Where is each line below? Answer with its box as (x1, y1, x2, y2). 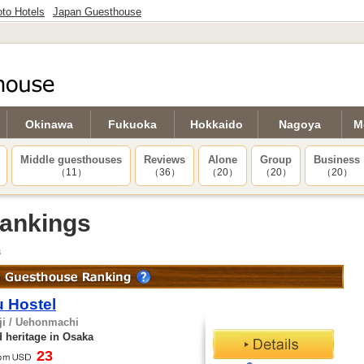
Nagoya (279, 118, 321, 131)
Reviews (144, 154, 185, 166)
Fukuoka (108, 118, 157, 131)
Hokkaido (189, 118, 243, 131)
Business (314, 154, 360, 166)
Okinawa (24, 118, 73, 131)
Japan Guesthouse (53, 6, 141, 18)
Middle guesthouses (20, 154, 122, 166)
